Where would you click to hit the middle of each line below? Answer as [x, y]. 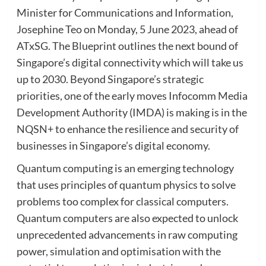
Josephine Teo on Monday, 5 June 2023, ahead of [127, 29]
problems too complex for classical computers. [122, 201]
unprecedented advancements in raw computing [127, 234]
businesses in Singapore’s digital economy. [113, 145]
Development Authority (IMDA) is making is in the [132, 112]
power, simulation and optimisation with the [118, 251]
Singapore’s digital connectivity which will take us [130, 62]
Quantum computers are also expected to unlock [127, 218]
